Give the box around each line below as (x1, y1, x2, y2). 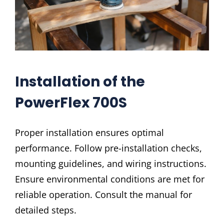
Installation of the (15, 71, 145, 91)
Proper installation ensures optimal (15, 126, 164, 138)
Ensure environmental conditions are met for (15, 172, 204, 185)
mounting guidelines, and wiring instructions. (15, 157, 206, 169)
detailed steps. (15, 203, 76, 216)
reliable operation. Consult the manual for (15, 188, 192, 200)
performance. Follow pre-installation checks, (15, 141, 202, 154)
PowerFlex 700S (15, 92, 127, 112)
